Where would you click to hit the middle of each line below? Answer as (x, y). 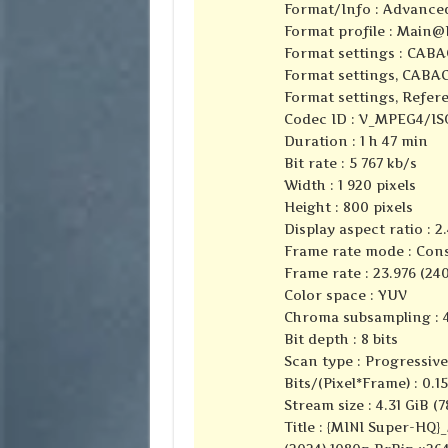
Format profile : (340, 31)
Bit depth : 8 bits (340, 339)
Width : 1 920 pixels (349, 185)
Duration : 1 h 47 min (355, 141)
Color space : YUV (345, 295)
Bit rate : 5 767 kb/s (350, 163)
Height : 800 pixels (348, 207)
